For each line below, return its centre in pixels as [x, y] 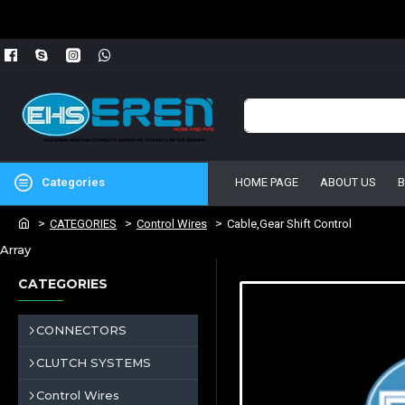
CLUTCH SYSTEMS [94, 363]
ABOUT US [348, 182]
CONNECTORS [81, 330]
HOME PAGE [267, 182]
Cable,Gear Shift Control [289, 224]
